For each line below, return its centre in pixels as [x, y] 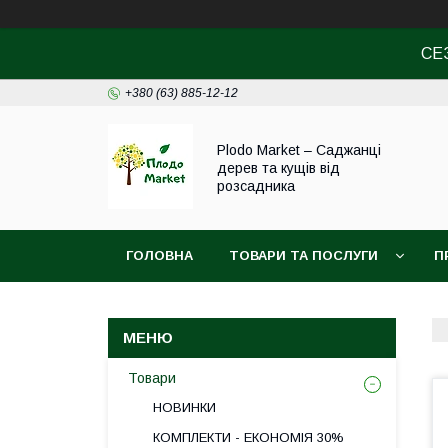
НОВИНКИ [184, 407]
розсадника [256, 186]
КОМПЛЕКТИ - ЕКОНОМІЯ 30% [248, 437]
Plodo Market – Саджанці [299, 150]
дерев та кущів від [278, 168]
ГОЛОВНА [159, 255]
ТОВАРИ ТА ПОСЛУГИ [303, 255]
